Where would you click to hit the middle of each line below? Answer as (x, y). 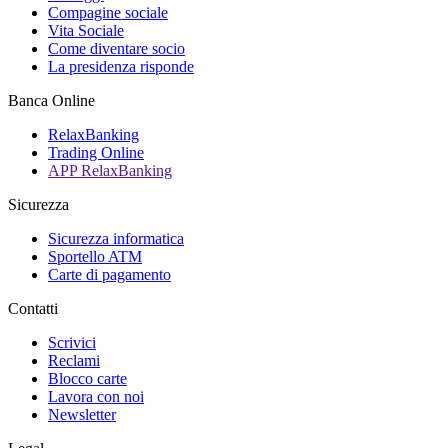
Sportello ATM (95, 256)
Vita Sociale (86, 30)
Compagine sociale (108, 12)
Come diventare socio (116, 48)
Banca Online (51, 100)
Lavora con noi (96, 396)
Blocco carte (87, 378)
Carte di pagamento (109, 274)
